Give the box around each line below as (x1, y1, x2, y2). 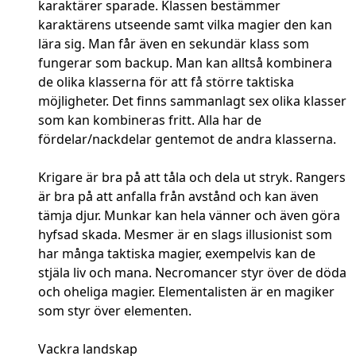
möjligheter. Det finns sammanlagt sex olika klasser (38, 92, 346, 110)
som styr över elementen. (38, 302, 192, 320)
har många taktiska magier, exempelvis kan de (38, 245, 315, 263)
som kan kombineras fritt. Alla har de (38, 111, 261, 130)
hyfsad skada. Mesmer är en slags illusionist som (38, 226, 332, 244)
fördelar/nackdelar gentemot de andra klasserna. (38, 130, 336, 149)
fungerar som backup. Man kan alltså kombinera (38, 54, 332, 72)
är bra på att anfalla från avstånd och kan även (38, 188, 319, 206)
